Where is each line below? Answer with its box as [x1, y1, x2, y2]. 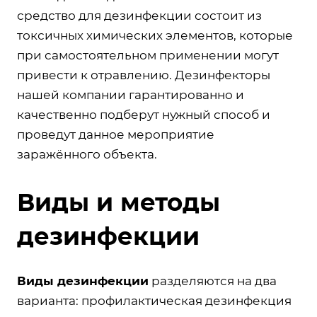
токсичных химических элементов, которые [17, 28, 293, 42]
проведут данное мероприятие [17, 127, 214, 142]
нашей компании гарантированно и [17, 88, 244, 102]
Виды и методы [17, 188, 220, 217]
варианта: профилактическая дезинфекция [17, 294, 292, 308]
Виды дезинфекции [17, 274, 149, 288]
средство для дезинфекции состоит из [17, 8, 262, 23]
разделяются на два [149, 274, 277, 288]
